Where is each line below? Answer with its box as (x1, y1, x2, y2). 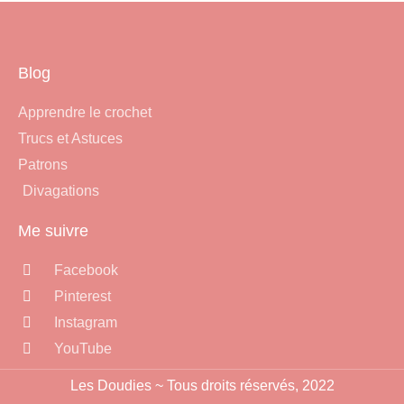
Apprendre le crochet (17, 105, 151, 120)
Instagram (53, 315, 117, 330)
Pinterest (53, 289, 111, 304)
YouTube (53, 341, 112, 356)
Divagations (22, 183, 99, 198)
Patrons (17, 157, 68, 172)
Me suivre (17, 222, 88, 240)
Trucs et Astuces (17, 131, 123, 146)
